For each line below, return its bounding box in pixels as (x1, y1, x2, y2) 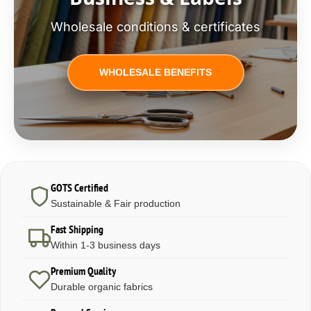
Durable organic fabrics (51, 281, 153, 292)
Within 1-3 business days (51, 239, 160, 251)
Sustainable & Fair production (51, 198, 180, 209)
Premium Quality (51, 265, 116, 279)
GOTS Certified (51, 182, 108, 196)
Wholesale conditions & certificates (51, 19, 260, 34)
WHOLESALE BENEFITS (99, 67, 212, 78)
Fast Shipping (51, 224, 103, 237)
